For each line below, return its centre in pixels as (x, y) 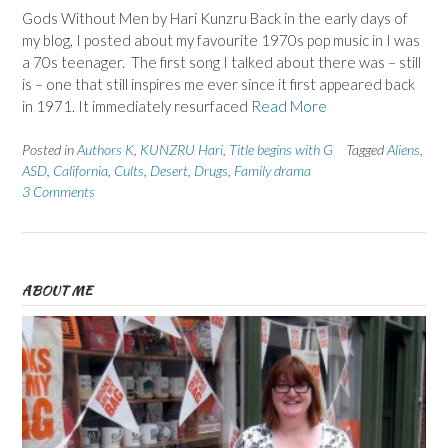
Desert (169, 171)
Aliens (403, 150)
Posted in (49, 150)
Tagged (366, 150)
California (80, 171)
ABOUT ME (57, 291)
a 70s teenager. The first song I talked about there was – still (221, 61)
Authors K (105, 150)
